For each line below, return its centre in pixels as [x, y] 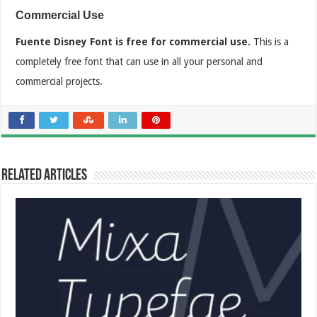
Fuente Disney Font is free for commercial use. [133, 41]
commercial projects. [61, 81]
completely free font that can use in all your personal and [139, 61]
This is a [270, 41]
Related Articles [45, 175]
